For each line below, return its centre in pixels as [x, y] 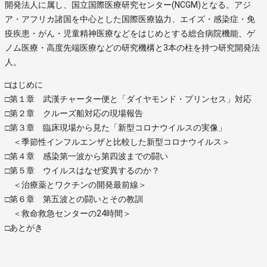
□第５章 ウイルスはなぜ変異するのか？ [82, 170]
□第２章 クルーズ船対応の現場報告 [74, 113]
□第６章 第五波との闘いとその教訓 [74, 199]
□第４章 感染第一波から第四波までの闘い [86, 156]
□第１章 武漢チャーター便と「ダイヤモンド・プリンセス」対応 [128, 99]
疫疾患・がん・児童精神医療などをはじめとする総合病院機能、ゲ [130, 33]
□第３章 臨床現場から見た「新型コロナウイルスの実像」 [116, 127]
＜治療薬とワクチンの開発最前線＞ [76, 184]
